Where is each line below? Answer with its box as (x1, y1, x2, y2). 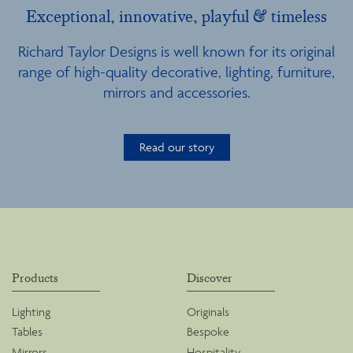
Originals (186, 303, 229, 319)
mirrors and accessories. (102, 82, 251, 102)
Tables (12, 324, 43, 340)
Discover (186, 269, 232, 286)
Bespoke (186, 324, 229, 340)
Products (12, 269, 58, 286)
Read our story (139, 139, 214, 155)
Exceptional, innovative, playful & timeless (26, 6, 327, 27)
